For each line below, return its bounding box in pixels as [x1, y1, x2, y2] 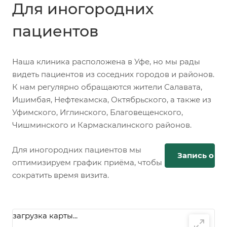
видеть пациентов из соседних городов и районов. [12, 69, 214, 80]
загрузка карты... [13, 211, 78, 221]
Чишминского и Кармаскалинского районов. [12, 120, 192, 130]
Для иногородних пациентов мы [12, 145, 141, 155]
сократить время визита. [12, 170, 109, 180]
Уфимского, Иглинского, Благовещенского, [12, 107, 183, 118]
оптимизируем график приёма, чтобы [12, 158, 162, 168]
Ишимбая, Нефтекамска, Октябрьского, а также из [12, 95, 211, 105]
